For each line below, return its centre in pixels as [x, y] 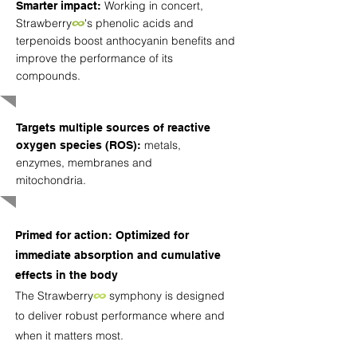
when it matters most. [69, 335]
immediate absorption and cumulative [118, 255]
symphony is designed [167, 296]
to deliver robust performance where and [120, 316]
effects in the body [67, 275]
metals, [161, 145]
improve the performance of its [94, 58]
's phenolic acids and [139, 23]
